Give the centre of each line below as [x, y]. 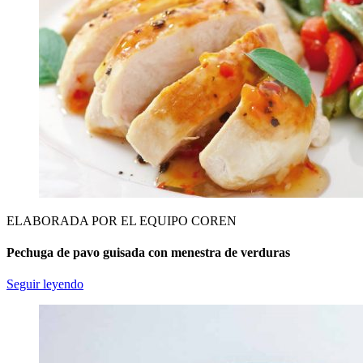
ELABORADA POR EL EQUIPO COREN [122, 220]
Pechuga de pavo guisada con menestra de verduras [148, 253]
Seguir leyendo [45, 284]
